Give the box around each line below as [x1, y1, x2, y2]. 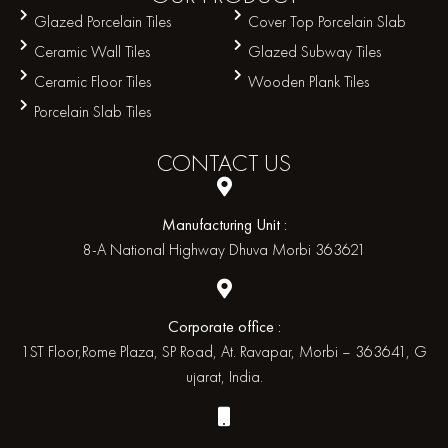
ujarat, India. [185, 366, 263, 388]
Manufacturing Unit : [161, 213, 287, 235]
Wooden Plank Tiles [248, 70, 370, 92]
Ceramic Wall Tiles [34, 40, 151, 62]
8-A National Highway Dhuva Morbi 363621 [82, 238, 366, 260]
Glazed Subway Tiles [248, 40, 382, 62]
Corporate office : [167, 316, 281, 338]
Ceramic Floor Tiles [34, 70, 152, 92]
